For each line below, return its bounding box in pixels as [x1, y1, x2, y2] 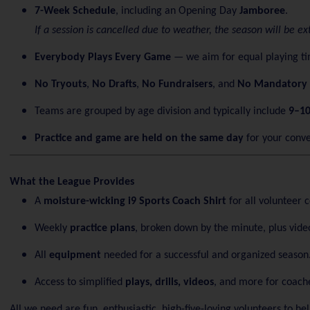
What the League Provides [9, 176, 134, 188]
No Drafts [91, 78, 136, 90]
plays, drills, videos [125, 277, 214, 288]
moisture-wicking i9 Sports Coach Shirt [43, 196, 226, 207]
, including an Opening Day [115, 5, 239, 17]
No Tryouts [34, 78, 86, 90]
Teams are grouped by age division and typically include [34, 105, 289, 117]
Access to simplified [34, 277, 125, 288]
